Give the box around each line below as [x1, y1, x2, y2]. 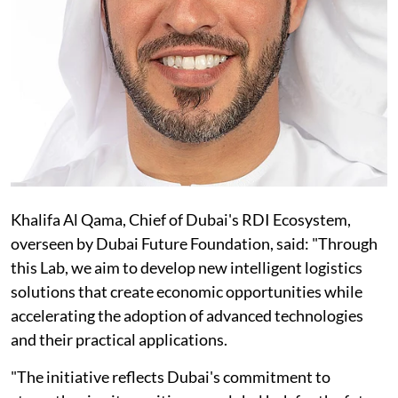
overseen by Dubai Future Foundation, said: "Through [11, 233, 378, 253]
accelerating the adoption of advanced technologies [11, 305, 363, 325]
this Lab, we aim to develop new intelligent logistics [11, 257, 362, 277]
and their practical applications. [11, 329, 227, 349]
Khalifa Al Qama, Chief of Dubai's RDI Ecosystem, [11, 209, 351, 229]
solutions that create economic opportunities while [11, 281, 362, 301]
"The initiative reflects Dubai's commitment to [11, 366, 330, 386]
